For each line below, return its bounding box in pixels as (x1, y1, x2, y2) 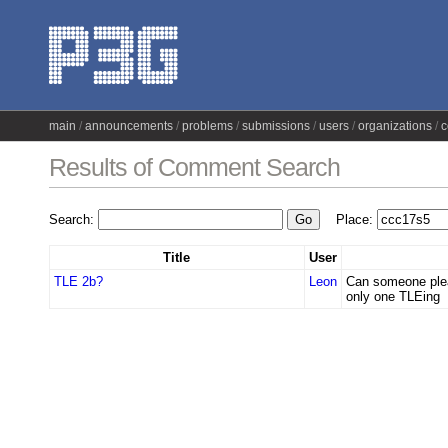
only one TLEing (345, 288, 440, 304)
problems (181, 119, 233, 133)
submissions (241, 119, 310, 133)
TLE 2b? (53, 273, 103, 289)
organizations (357, 119, 432, 133)
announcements (84, 119, 173, 133)
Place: (319, 211, 377, 227)
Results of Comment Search (48, 153, 340, 181)
